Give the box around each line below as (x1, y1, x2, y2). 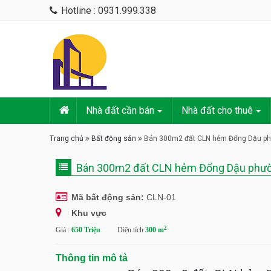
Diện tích (117, 226, 145, 234)
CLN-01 (144, 192, 176, 202)
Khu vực (71, 208, 106, 218)
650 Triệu (71, 226, 102, 234)
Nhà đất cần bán (86, 105, 154, 116)
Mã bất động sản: (71, 192, 144, 202)
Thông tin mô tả (56, 253, 128, 263)
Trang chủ (50, 134, 83, 143)
